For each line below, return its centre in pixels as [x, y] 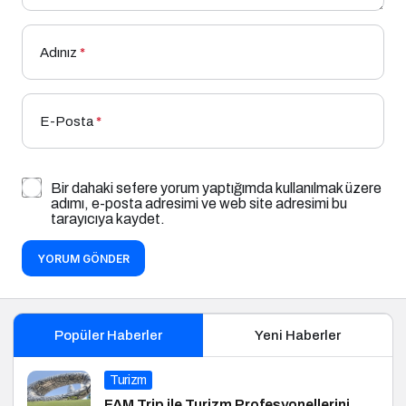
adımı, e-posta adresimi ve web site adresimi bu [199, 204]
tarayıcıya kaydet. [108, 219]
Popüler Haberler [108, 336]
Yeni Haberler [298, 336]
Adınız [58, 53]
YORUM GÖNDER [83, 259]
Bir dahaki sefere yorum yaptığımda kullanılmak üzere [216, 188]
